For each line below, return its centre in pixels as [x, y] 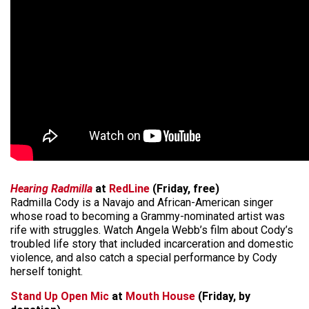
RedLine [129, 188]
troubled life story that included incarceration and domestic [152, 243]
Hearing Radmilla [51, 188]
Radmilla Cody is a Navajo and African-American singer [142, 202]
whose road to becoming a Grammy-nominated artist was [148, 216]
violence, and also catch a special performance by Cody [144, 257]
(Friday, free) [185, 188]
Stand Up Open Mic [60, 296]
